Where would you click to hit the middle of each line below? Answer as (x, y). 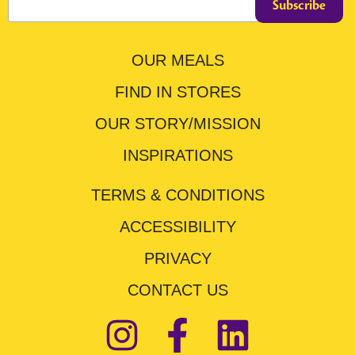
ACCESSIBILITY (177, 227)
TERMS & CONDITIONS (177, 195)
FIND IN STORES (177, 92)
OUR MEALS (177, 61)
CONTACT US (177, 290)
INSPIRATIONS (177, 156)
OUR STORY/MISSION (177, 124)
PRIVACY (177, 259)
